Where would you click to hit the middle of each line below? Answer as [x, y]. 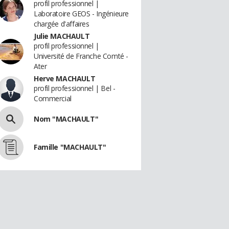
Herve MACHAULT [65, 78]
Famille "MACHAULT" [70, 147]
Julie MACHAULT [62, 36]
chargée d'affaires [62, 24]
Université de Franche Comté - [81, 56]
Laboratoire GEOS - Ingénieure [81, 14]
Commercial [53, 98]
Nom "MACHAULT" [66, 119]
